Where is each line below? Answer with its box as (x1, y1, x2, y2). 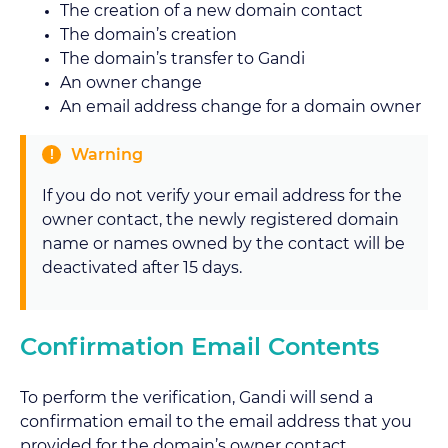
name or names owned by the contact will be (42, 236, 405, 252)
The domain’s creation (60, 27, 237, 43)
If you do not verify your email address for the (42, 188, 402, 204)
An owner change (60, 75, 202, 91)
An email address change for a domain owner (60, 99, 421, 115)
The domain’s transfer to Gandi (60, 51, 305, 67)
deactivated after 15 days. (42, 260, 242, 276)
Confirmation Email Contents (20, 336, 379, 360)
